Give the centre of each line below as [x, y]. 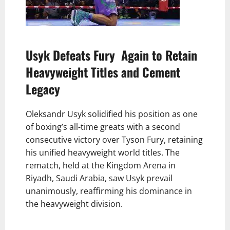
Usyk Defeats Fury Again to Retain [111, 55]
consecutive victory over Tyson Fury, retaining [114, 139]
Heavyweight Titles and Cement [103, 72]
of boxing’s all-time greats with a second [103, 127]
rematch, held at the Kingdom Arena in [101, 165]
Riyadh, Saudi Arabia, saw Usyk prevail [99, 178]
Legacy [43, 89]
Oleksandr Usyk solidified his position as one [112, 114]
